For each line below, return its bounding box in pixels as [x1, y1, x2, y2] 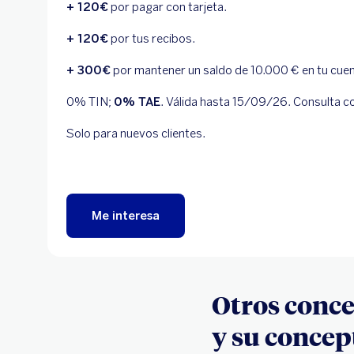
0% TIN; [66, 94, 114, 109]
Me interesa [92, 208, 160, 223]
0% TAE [114, 94, 160, 109]
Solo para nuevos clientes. [66, 126, 205, 141]
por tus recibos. [108, 31, 195, 46]
